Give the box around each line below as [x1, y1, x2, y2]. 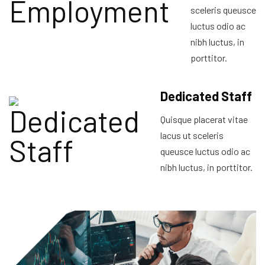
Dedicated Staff [160, 88, 252, 104]
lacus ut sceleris [160, 130, 224, 141]
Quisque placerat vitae [160, 114, 248, 125]
